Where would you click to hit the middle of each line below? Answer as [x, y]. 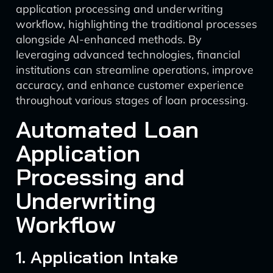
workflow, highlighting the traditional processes [136, 24]
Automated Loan [107, 129]
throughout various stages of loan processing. [132, 100]
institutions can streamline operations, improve [135, 70]
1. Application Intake [97, 257]
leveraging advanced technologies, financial [128, 55]
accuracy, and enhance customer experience [130, 85]
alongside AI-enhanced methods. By [109, 39]
